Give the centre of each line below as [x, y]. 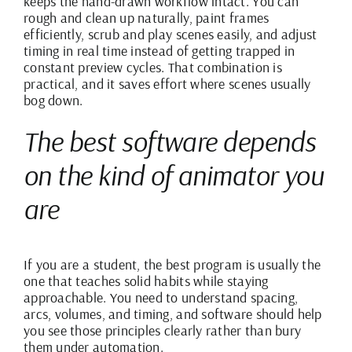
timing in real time [76, 50]
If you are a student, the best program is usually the [172, 265]
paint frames [233, 17]
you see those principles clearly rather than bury [163, 331]
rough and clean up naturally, [110, 17]
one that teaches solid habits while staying [146, 281]
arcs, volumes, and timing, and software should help [173, 314]
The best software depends [170, 141]
